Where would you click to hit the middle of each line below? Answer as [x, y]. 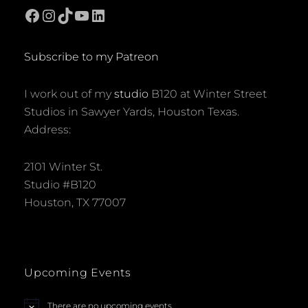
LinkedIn [125, 14]
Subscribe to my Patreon [91, 56]
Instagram [82, 14]
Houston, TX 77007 [75, 202]
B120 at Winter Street [208, 93]
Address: [47, 129]
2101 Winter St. [63, 166]
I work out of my [69, 93]
